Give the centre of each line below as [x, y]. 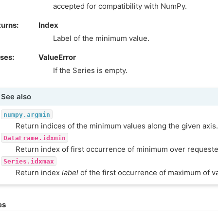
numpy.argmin [27, 114]
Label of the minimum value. [101, 38]
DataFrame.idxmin [34, 138]
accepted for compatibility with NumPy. [120, 6]
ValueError [57, 57]
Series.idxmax [28, 161]
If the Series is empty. [90, 71]
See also [16, 96]
